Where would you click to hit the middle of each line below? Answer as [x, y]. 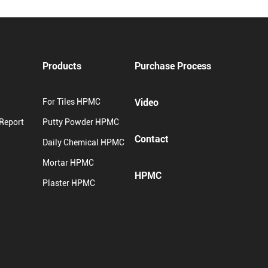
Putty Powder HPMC [81, 122]
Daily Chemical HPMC [83, 142]
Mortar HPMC [68, 163]
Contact [152, 138]
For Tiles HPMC [71, 102]
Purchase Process [173, 66]
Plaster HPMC [69, 183]
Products [62, 66]
